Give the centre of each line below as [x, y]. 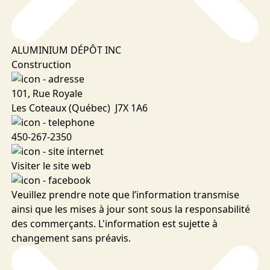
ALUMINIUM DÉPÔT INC [66, 50]
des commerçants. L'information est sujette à [114, 224]
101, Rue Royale [47, 94]
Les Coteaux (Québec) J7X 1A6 [79, 108]
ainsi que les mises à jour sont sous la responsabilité [130, 209]
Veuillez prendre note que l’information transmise [125, 195]
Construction [41, 65]
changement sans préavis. [71, 238]
